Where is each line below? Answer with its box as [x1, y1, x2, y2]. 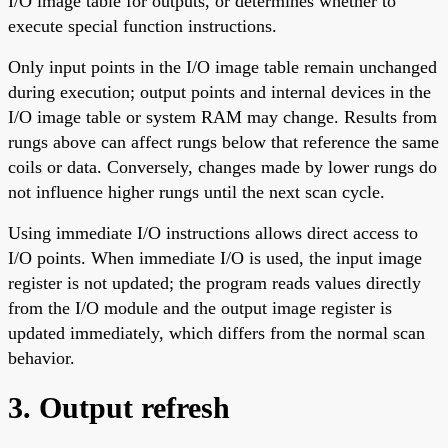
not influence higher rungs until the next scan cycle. [8, 181, 385, 202]
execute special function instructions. [8, 15, 277, 36]
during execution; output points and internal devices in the [8, 81, 431, 102]
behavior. [8, 347, 75, 368]
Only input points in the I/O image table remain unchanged [8, 56, 437, 77]
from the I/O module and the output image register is [8, 297, 392, 318]
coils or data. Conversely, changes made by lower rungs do [8, 156, 437, 177]
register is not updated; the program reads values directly [8, 272, 421, 293]
